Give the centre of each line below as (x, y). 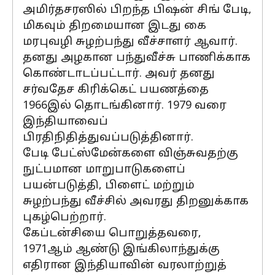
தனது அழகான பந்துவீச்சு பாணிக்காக (137, 58)
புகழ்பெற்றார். (64, 218)
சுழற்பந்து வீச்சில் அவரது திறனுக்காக (136, 202)
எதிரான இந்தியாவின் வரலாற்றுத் (125, 265)
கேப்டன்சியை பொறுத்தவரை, (112, 234)
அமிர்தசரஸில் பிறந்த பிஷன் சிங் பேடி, (137, 10)
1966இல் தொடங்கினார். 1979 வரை (125, 106)
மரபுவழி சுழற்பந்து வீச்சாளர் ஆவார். (130, 42)
